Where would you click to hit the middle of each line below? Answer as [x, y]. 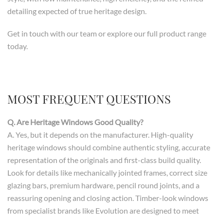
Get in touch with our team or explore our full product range [107, 34]
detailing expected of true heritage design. [77, 11]
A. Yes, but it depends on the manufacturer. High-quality [100, 135]
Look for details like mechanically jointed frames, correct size [107, 173]
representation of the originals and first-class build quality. [104, 160]
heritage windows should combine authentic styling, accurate [109, 147]
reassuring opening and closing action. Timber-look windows [108, 198]
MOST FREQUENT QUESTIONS [89, 99]
